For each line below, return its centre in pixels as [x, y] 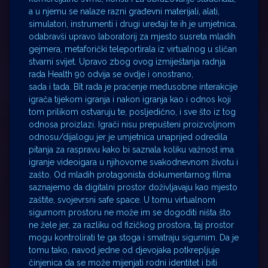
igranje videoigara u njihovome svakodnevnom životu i [133, 162]
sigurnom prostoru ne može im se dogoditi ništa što [130, 213]
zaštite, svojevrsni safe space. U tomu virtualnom [122, 200]
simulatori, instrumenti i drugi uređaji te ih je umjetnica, [133, 24]
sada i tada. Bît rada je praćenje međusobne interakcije [133, 87]
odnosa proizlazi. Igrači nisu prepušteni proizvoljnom [132, 125]
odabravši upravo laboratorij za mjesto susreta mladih [132, 37]
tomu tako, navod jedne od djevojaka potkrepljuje [124, 250]
